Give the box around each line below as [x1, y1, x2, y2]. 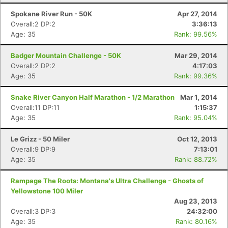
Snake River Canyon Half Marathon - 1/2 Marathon [11, 93, 175, 101]
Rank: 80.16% [176, 217, 217, 225]
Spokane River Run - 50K [11, 10, 92, 18]
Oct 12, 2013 [177, 135, 217, 143]
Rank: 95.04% [174, 113, 217, 122]
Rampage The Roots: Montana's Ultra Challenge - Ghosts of [11, 177, 204, 185]
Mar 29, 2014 [175, 51, 217, 60]
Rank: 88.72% [175, 155, 217, 163]
